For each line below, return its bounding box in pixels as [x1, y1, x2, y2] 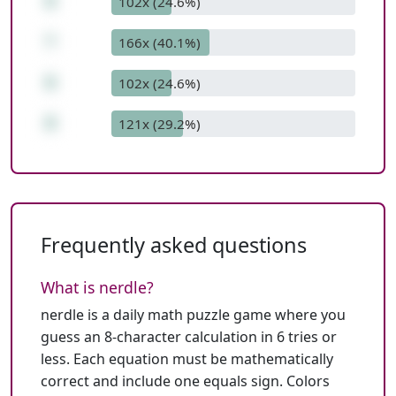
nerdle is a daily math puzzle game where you [41, 305, 346, 324]
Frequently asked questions [41, 231, 307, 259]
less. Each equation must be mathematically [41, 349, 333, 369]
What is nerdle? [41, 277, 154, 298]
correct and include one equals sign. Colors [41, 371, 330, 391]
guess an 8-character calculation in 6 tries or [41, 327, 337, 346]
